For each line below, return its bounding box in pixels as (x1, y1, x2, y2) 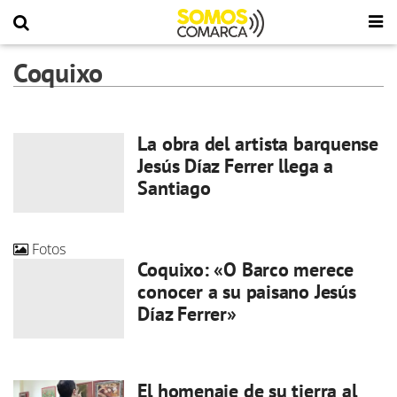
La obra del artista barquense (137, 131, 379, 156)
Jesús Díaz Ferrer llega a (137, 153, 333, 178)
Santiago (137, 175, 211, 200)
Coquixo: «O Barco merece (137, 257, 354, 282)
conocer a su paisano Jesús (137, 279, 356, 304)
